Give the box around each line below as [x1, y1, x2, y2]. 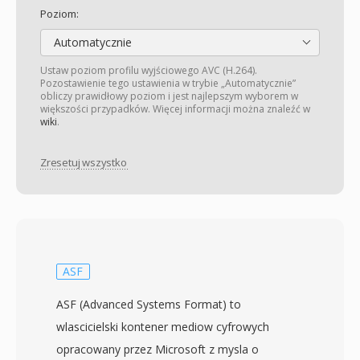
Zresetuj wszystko [40, 155, 127, 170]
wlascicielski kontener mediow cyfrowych [56, 319, 269, 334]
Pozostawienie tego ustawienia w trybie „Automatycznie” [40, 76, 296, 90]
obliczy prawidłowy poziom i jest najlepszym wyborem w [40, 89, 298, 103]
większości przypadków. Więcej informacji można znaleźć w [40, 102, 310, 116]
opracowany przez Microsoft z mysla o [56, 342, 259, 357]
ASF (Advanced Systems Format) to [56, 297, 241, 312]
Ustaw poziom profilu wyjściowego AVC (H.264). [40, 63, 257, 77]
